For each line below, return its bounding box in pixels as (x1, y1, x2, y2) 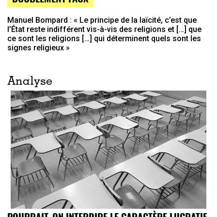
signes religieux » (7, 43, 70, 52)
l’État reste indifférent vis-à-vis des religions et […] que (7, 24, 201, 34)
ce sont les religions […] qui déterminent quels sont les (7, 33, 201, 43)
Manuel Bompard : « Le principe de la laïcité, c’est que (7, 15, 197, 25)
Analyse (7, 76, 52, 88)
